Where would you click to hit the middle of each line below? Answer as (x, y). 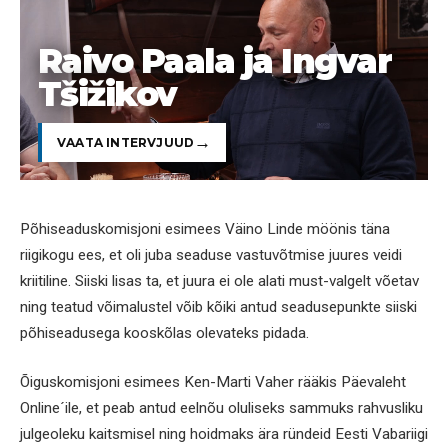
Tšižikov (107, 94)
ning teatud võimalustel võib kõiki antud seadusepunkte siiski (218, 306)
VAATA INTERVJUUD (126, 142)
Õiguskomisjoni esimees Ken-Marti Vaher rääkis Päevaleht (213, 382)
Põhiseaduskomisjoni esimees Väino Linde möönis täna (205, 228)
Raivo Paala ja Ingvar (215, 61)
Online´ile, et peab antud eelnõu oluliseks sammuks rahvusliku (221, 408)
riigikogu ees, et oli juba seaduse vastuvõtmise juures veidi (211, 254)
